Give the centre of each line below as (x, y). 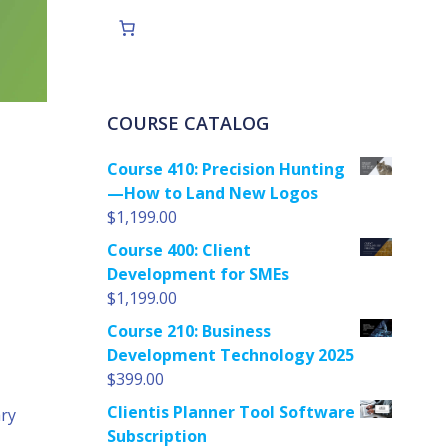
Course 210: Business (188, 331)
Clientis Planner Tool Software (230, 412)
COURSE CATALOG (187, 123)
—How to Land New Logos (212, 193)
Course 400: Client (178, 250)
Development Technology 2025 (230, 355)
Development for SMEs (197, 274)
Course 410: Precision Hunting (225, 169)
